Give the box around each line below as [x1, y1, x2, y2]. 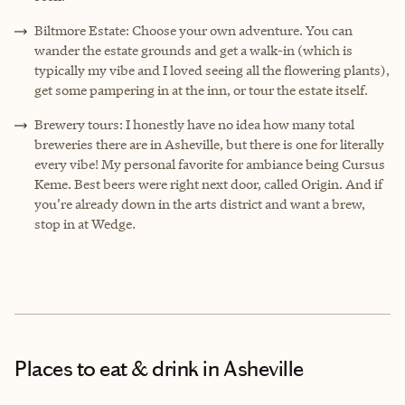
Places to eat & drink [14, 356, 199, 382]
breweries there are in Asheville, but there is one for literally [34, 136, 384, 154]
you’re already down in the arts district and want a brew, [34, 195, 365, 213]
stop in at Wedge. [34, 215, 136, 233]
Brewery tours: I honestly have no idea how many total [34, 116, 354, 134]
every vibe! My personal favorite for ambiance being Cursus [34, 155, 385, 174]
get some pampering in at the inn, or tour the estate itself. [34, 81, 368, 99]
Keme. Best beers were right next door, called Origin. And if [34, 175, 382, 193]
